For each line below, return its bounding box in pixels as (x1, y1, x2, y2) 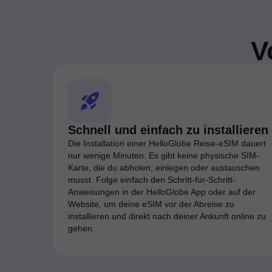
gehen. (68, 223, 95, 233)
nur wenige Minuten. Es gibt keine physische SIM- (68, 151, 259, 160)
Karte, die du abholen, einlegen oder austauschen (68, 163, 260, 172)
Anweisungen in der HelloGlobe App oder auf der (68, 187, 256, 197)
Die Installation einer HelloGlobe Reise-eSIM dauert (68, 138, 266, 148)
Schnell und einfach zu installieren (68, 123, 268, 137)
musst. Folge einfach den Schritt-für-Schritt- (68, 175, 236, 185)
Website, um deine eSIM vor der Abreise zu (68, 199, 234, 209)
